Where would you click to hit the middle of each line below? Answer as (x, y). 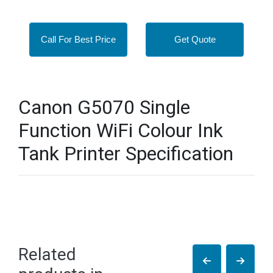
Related (47, 254)
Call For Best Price (78, 39)
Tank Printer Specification (126, 154)
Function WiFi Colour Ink (121, 130)
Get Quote (195, 39)
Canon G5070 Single (104, 107)
